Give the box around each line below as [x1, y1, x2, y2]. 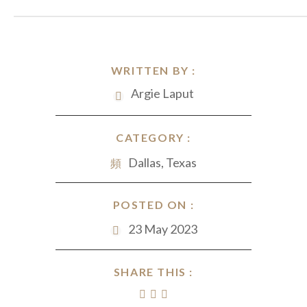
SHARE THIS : [113, 265, 194, 278]
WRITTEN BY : [110, 64, 197, 77]
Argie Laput [131, 86, 194, 101]
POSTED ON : [112, 198, 195, 211]
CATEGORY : [116, 131, 191, 144]
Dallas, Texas [128, 155, 197, 170]
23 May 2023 [127, 221, 197, 236]
